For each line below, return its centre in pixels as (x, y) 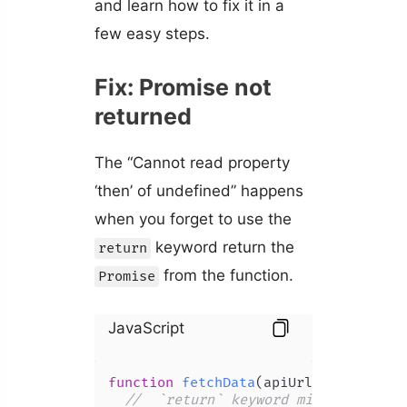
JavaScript (146, 328)
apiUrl (288, 382)
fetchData (218, 382)
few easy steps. (152, 33)
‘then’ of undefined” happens (199, 190)
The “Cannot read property (192, 162)
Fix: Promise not (183, 87)
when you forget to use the (193, 218)
